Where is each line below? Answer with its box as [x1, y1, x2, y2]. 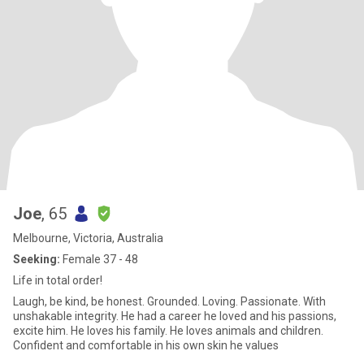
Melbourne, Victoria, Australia [13, 232, 163, 245]
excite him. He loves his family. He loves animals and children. [13, 324, 170, 337]
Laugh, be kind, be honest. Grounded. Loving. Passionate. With [13, 295, 326, 308]
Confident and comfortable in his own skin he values [13, 339, 279, 352]
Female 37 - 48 [60, 253, 138, 266]
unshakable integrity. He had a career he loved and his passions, [13, 310, 121, 323]
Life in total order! [13, 274, 102, 287]
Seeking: [13, 253, 60, 266]
